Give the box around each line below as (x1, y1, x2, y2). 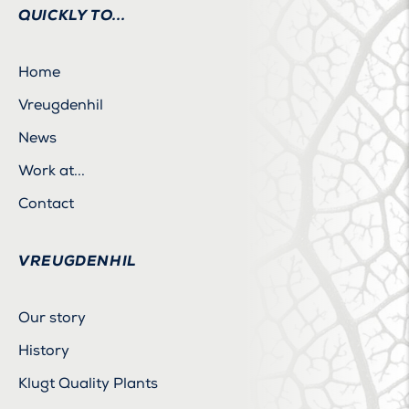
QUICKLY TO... (18, 5, 126, 25)
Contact (18, 194, 74, 213)
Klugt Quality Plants (18, 373, 158, 393)
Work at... (18, 161, 85, 180)
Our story (18, 308, 86, 327)
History (18, 341, 69, 360)
